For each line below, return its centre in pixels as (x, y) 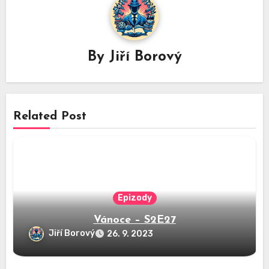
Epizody (134, 198)
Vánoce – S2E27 (134, 220)
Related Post (50, 116)
